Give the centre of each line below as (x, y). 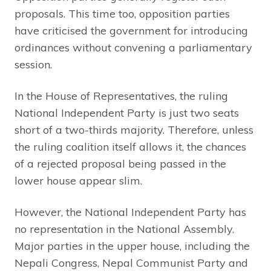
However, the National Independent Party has (130, 212)
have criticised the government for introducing (131, 30)
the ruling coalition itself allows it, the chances (130, 146)
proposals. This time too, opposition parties (122, 13)
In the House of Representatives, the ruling (121, 96)
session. (33, 64)
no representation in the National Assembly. (124, 229)
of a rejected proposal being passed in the (120, 163)
